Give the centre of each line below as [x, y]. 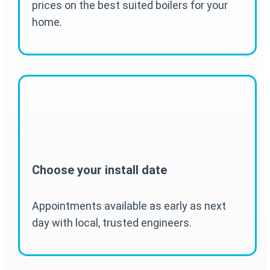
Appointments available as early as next [129, 206]
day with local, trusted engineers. [111, 222]
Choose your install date [99, 170]
